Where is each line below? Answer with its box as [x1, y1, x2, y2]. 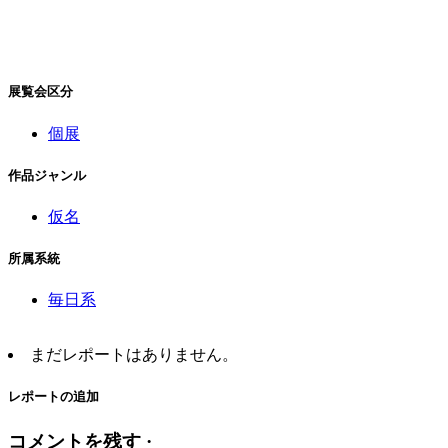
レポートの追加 [8, 389, 99, 405]
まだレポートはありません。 [30, 346, 238, 364]
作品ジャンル [8, 167, 86, 183]
